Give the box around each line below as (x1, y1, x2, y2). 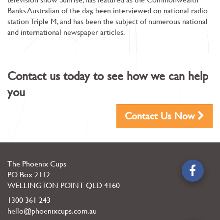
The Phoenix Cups (7, 158, 66, 169)
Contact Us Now (125, 109, 197, 123)
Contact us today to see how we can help (7, 67, 208, 84)
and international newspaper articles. (7, 26, 127, 37)
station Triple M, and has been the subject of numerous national (7, 15, 208, 27)
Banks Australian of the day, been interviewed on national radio (7, 4, 208, 16)
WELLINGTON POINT (7, 179, 84, 191)
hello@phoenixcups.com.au (7, 205, 97, 216)
